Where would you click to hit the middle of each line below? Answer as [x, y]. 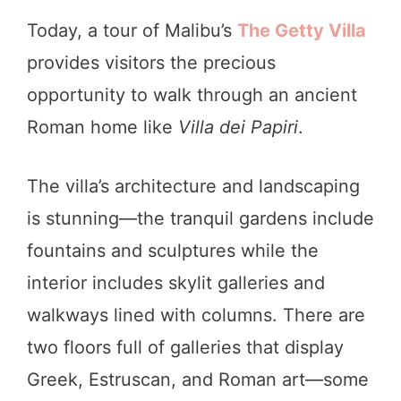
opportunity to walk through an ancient [192, 94]
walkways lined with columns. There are [196, 315]
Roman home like [102, 127]
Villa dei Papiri [238, 127]
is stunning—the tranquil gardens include [200, 218]
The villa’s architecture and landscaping [193, 186]
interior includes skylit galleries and [176, 282]
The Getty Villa [302, 30]
